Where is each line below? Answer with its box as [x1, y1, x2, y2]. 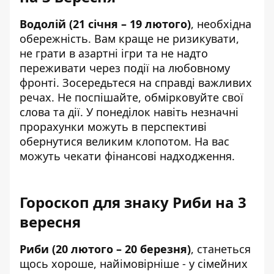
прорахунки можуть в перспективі [20, 119, 207, 134]
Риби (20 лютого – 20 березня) [20, 241, 191, 256]
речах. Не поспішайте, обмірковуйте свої [20, 89, 243, 105]
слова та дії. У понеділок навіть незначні [20, 104, 239, 119]
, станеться [191, 241, 251, 256]
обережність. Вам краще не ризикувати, [20, 31, 239, 46]
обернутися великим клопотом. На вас [20, 133, 229, 149]
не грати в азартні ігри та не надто [20, 45, 208, 61]
